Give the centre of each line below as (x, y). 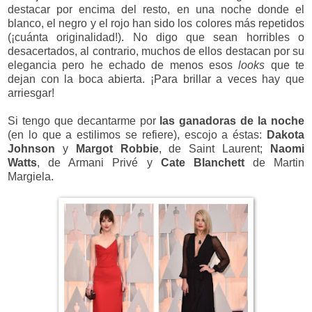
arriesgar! (31, 93)
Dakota (286, 134)
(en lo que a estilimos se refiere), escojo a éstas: (137, 134)
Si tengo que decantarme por (84, 120)
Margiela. (31, 176)
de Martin (274, 162)
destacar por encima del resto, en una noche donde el (156, 9)
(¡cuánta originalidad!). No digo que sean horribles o (156, 37)
